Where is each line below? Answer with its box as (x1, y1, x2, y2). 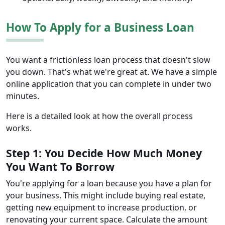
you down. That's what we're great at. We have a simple (6, 66, 217, 77)
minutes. (6, 90, 39, 101)
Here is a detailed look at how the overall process (6, 110, 193, 122)
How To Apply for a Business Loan (6, 19, 194, 35)
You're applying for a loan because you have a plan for (6, 177, 212, 189)
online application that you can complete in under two (6, 78, 211, 89)
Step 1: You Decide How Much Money (6, 145, 202, 160)
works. (6, 122, 32, 134)
